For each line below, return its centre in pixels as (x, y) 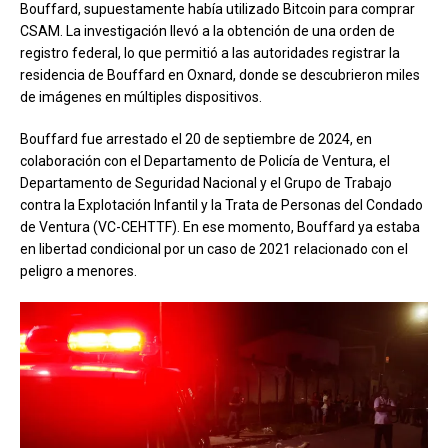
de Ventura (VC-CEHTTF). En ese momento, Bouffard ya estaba (220, 226)
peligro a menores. (78, 270)
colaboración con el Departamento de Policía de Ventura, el (205, 160)
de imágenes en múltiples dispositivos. (141, 96)
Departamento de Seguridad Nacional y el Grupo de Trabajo (206, 182)
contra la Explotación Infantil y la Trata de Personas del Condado (221, 204)
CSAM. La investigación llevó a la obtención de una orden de (207, 30)
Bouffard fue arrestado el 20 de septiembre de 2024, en (196, 138)
